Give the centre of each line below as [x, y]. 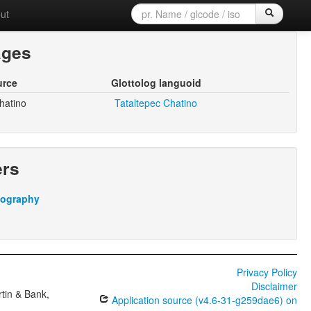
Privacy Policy [267, 272]
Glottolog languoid [157, 82]
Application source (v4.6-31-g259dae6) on [203, 300]
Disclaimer [274, 286]
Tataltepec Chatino [156, 102]
